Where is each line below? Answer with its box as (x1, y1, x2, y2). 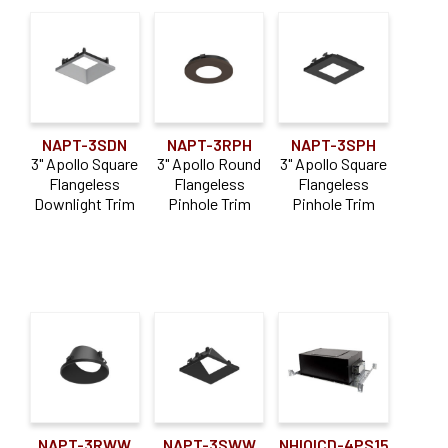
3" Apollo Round (157, 153, 262, 173)
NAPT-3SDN (42, 134, 128, 154)
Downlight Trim (34, 193, 136, 213)
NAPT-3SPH (291, 134, 377, 154)
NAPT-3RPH (166, 134, 252, 154)
